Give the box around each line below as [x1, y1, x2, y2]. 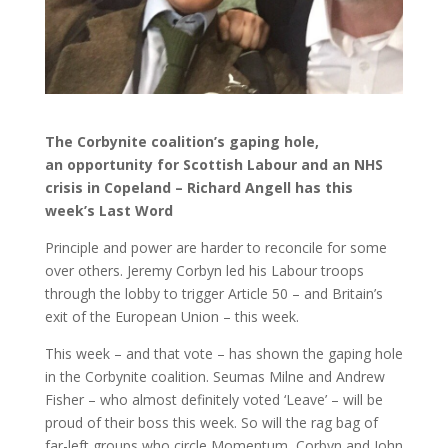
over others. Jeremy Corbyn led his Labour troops [44, 260, 364, 280]
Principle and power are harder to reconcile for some [44, 237, 387, 257]
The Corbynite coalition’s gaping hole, [44, 131, 319, 151]
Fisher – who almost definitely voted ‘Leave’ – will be [44, 389, 383, 409]
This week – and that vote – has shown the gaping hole [44, 343, 403, 363]
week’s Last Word [44, 200, 173, 220]
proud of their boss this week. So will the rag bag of [44, 412, 378, 432]
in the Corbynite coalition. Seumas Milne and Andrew [44, 366, 385, 386]
